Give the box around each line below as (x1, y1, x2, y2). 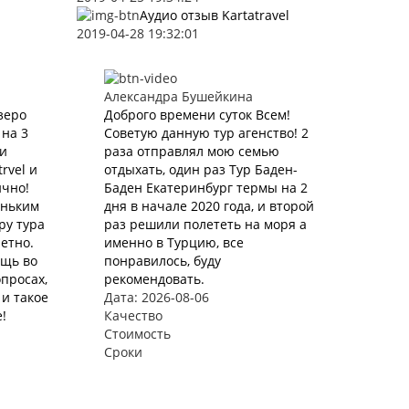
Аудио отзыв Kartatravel (139, 6, 289, 24)
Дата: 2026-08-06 (103, 288, 209, 306)
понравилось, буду (103, 252, 221, 269)
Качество (103, 307, 163, 324)
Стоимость (103, 325, 171, 342)
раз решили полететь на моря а (103, 215, 307, 233)
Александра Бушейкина (103, 88, 253, 105)
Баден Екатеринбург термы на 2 (103, 179, 308, 196)
